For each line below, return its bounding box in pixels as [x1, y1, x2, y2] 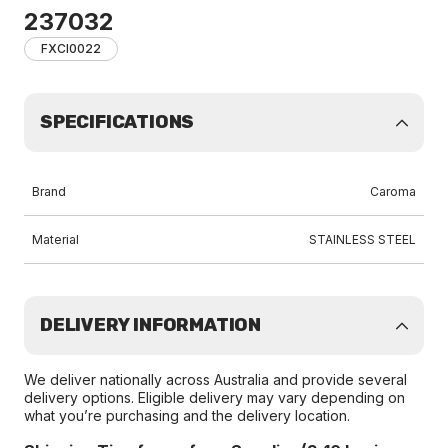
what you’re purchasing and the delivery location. [24, 407, 350, 424]
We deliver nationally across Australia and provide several [24, 371, 407, 388]
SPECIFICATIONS [40, 111, 195, 133]
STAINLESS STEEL [309, 232, 416, 247]
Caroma [370, 184, 416, 199]
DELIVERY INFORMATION [40, 314, 261, 336]
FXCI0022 [41, 41, 101, 56]
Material [32, 232, 79, 247]
